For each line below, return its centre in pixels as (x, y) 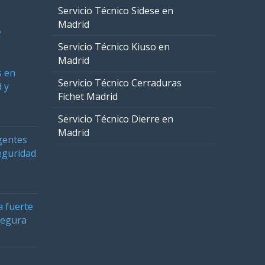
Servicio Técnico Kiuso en (114, 47)
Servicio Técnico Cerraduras (120, 83)
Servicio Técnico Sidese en (116, 11)
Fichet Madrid (88, 96)
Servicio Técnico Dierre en (116, 119)
